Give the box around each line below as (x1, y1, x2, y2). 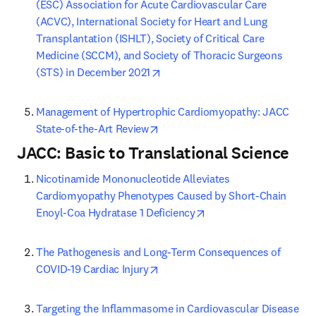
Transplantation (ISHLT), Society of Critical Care (36, 31, 265, 45)
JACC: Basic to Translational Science (17, 142, 289, 164)
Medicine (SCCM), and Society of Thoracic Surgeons (36, 48, 283, 62)
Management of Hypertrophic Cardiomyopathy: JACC (36, 104, 289, 119)
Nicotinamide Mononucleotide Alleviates (36, 171, 230, 186)
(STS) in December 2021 (36, 65, 150, 79)
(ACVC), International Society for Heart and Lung (36, 14, 267, 28)
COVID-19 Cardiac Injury (36, 262, 149, 276)
